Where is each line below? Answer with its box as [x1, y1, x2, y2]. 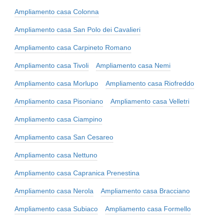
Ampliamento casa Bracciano [101, 186, 190, 195]
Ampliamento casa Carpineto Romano [15, 43, 131, 51]
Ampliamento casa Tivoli [15, 61, 89, 69]
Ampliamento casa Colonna [15, 7, 99, 15]
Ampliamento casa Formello [105, 204, 191, 213]
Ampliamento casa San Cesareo [15, 133, 113, 141]
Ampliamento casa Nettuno [15, 151, 97, 159]
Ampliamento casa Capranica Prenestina [15, 169, 139, 177]
